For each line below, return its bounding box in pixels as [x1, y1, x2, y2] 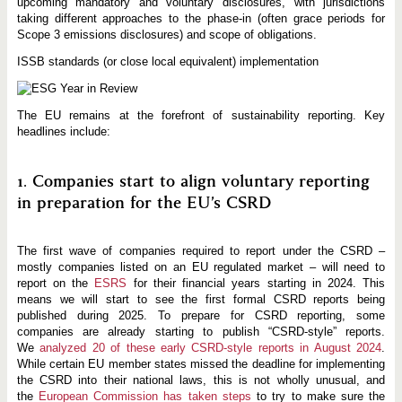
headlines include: [16, 125, 110, 139]
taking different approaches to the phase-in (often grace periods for [16, 12, 386, 26]
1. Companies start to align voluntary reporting [16, 170, 370, 192]
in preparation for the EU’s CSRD [16, 191, 271, 214]
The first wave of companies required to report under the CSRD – [16, 243, 386, 258]
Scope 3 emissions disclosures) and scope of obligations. [16, 28, 317, 42]
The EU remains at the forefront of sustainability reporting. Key [16, 109, 386, 123]
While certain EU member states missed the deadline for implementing [16, 356, 386, 371]
